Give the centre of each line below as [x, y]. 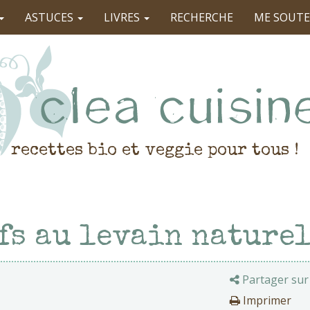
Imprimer [266, 300]
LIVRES [123, 17]
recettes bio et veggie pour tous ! [155, 151]
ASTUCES [51, 17]
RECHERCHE [202, 17]
